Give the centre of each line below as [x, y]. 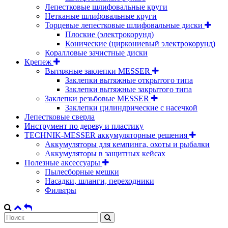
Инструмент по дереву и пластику [84, 126]
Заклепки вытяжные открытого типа [129, 80]
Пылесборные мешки [82, 172]
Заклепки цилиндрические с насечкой [131, 108]
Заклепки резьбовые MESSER [98, 99]
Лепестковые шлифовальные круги [106, 7]
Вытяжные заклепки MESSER [98, 71]
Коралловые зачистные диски [96, 53]
